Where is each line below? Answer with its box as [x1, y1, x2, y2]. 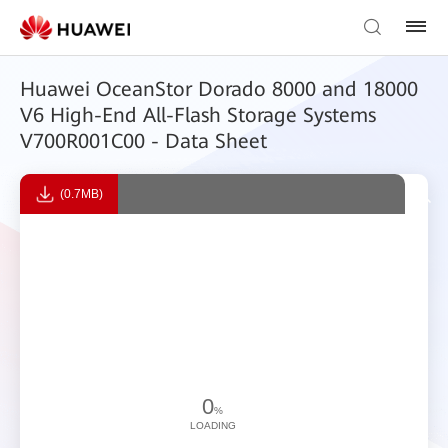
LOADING [189, 419, 236, 431]
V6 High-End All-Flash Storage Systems [20, 103, 376, 127]
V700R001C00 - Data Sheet [20, 129, 267, 153]
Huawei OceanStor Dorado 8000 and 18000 [20, 77, 418, 101]
